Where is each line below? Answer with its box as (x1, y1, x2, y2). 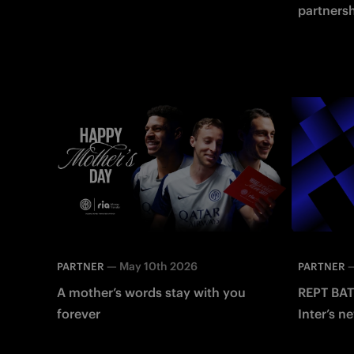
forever (57, 305, 100, 322)
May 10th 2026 (119, 258, 198, 273)
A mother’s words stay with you (57, 284, 246, 300)
